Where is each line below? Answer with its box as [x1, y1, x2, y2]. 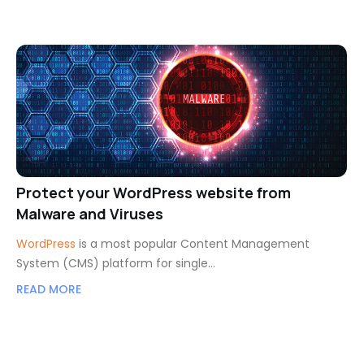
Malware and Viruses [16, 203, 163, 223]
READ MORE [16, 281, 81, 298]
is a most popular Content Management [76, 235, 310, 252]
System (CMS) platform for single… [16, 254, 215, 271]
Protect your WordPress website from [16, 182, 291, 202]
